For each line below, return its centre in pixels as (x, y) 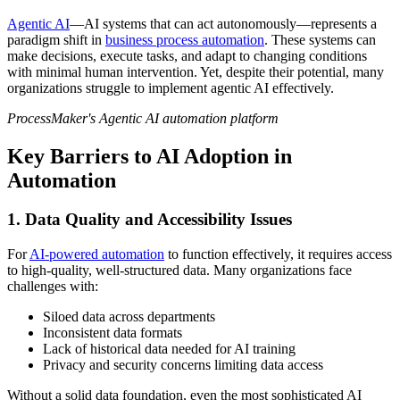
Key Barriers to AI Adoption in (150, 156)
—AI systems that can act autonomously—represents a (223, 23)
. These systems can (320, 39)
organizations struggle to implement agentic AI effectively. (171, 87)
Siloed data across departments (129, 317)
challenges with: (53, 287)
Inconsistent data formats (112, 333)
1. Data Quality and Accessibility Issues (150, 220)
